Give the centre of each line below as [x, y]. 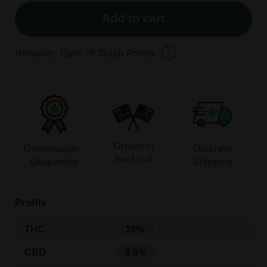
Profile [30, 203]
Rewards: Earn [49, 53]
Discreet [213, 148]
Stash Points [124, 53]
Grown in [133, 146]
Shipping [212, 161]
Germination [55, 148]
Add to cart [133, 19]
